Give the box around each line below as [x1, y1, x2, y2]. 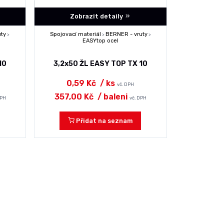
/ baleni [95, 91, 127, 101]
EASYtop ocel [82, 37, 118, 44]
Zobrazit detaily [69, 12, 124, 20]
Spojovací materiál [49, 31, 101, 38]
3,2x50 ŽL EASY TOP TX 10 [53, 59, 147, 68]
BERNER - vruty [105, 31, 147, 38]
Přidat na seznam [76, 116, 133, 124]
